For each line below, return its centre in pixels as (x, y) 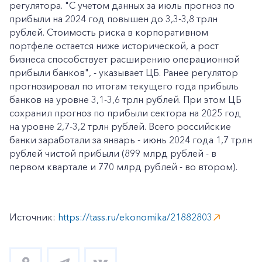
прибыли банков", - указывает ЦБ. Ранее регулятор (124, 73)
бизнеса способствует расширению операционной (125, 59)
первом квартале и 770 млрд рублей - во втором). (123, 167)
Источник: (34, 217)
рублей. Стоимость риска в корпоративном (109, 32)
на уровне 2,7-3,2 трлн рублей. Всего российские (120, 126)
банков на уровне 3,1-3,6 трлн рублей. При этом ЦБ (125, 99)
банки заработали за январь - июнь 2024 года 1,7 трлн (131, 140)
